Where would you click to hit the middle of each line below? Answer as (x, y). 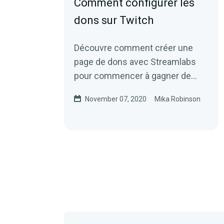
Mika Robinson (177, 99)
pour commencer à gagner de (132, 76)
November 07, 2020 (116, 99)
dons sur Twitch (114, 20)
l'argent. (90, 90)
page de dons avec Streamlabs (135, 62)
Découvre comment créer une (133, 48)
